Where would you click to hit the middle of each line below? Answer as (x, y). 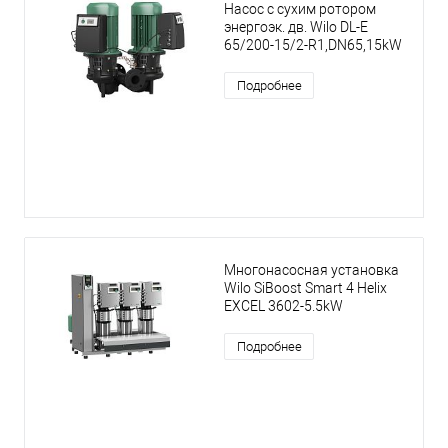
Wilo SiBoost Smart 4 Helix (305, 288)
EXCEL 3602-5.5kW (283, 306)
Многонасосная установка (311, 270)
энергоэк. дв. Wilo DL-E (296, 27)
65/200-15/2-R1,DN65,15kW (313, 45)
